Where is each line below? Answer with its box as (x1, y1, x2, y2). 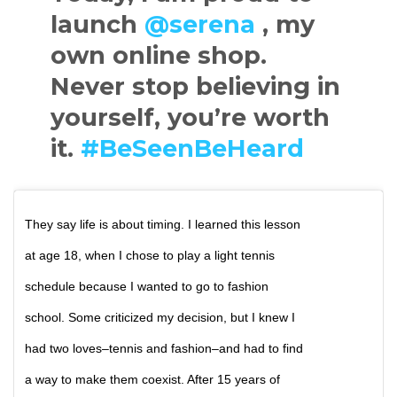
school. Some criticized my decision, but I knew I (25, 310, 295, 325)
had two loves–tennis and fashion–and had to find (25, 341, 303, 356)
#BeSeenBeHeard (80, 134, 304, 164)
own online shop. (50, 41, 267, 71)
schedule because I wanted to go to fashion (25, 279, 269, 294)
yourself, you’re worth (50, 103, 330, 133)
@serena (144, 10, 255, 40)
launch (50, 10, 144, 40)
